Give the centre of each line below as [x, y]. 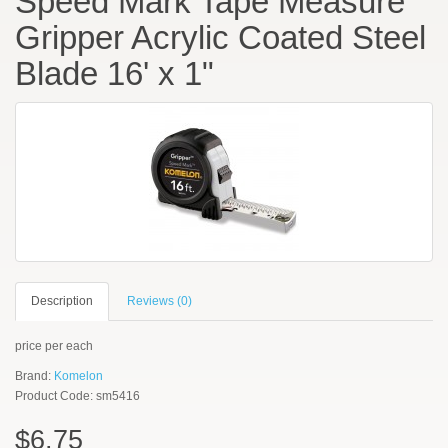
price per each [54, 346]
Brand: [34, 376]
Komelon [78, 376]
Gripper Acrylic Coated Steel [220, 37]
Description [62, 301]
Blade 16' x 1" [114, 73]
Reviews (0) [159, 301]
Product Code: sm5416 [77, 396]
